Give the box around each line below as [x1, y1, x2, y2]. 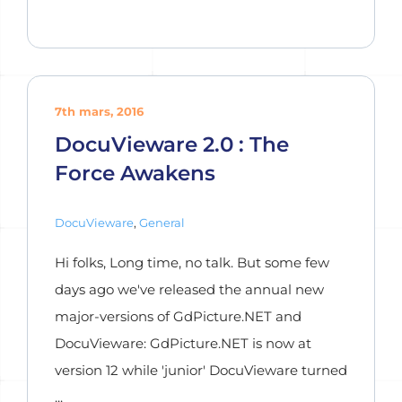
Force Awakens [55, 160, 215, 186]
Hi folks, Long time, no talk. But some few [55, 254, 329, 271]
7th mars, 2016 [55, 104, 144, 118]
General [139, 215, 185, 230]
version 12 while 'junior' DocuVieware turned [55, 362, 347, 379]
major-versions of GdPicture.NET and [55, 308, 301, 325]
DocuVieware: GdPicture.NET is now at [55, 335, 311, 352]
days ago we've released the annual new [55, 281, 324, 298]
